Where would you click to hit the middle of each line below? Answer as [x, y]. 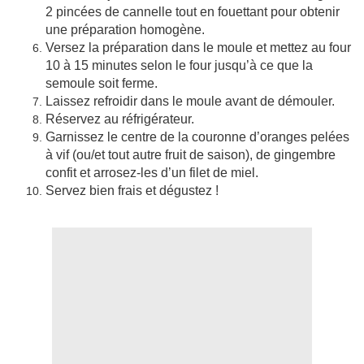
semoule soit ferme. [102, 84]
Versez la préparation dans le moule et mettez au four [198, 48]
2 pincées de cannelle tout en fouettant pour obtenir [193, 12]
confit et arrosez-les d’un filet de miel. [154, 173]
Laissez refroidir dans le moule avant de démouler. [190, 102]
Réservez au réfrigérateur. [120, 119]
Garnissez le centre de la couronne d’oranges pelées [197, 137]
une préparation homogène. [125, 30]
